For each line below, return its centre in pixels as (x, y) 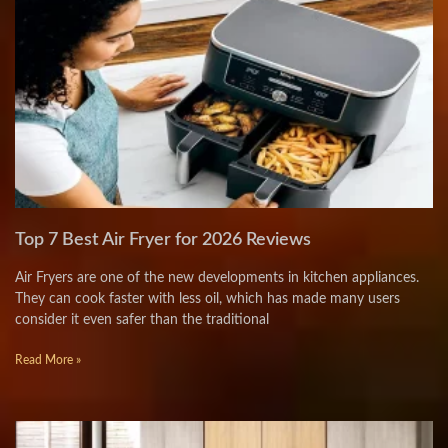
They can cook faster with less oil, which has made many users (207, 299)
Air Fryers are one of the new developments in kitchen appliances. (217, 278)
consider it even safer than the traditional (142, 320)
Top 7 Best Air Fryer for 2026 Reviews (163, 240)
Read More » (48, 360)
